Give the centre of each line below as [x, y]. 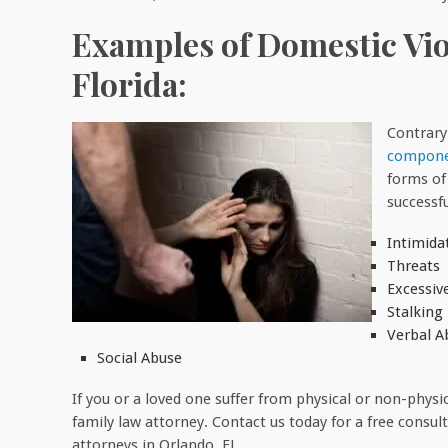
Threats [413, 265]
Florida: [129, 83]
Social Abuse [139, 357]
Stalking [415, 311]
